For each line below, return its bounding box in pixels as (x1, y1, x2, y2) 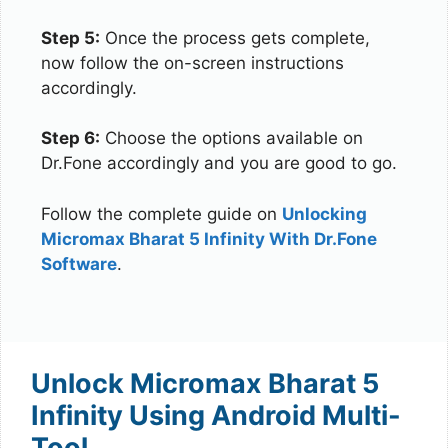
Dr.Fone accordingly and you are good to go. (41, 153, 397, 173)
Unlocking (282, 203, 367, 224)
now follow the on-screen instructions (41, 52, 344, 73)
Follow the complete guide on (41, 203, 282, 224)
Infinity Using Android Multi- (31, 398, 401, 432)
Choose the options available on (100, 128, 363, 148)
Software (41, 253, 117, 274)
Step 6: (41, 128, 100, 148)
